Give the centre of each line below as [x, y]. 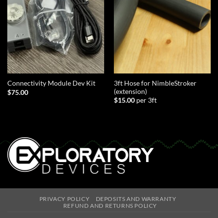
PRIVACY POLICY [64, 199]
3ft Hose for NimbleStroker [155, 83]
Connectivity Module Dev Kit [51, 83]
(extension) [130, 91]
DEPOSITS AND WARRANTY [136, 199]
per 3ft [146, 100]
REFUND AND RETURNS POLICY [110, 206]
